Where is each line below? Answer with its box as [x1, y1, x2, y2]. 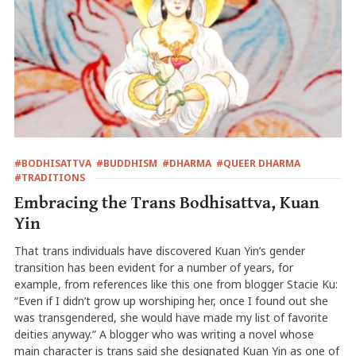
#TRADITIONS [14, 171, 85, 185]
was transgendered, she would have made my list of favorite [14, 310, 328, 326]
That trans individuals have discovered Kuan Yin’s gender [14, 243, 305, 259]
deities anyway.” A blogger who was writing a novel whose [14, 327, 314, 342]
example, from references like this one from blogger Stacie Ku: [14, 277, 338, 292]
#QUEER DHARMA [215, 157, 300, 171]
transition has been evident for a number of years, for [14, 260, 293, 276]
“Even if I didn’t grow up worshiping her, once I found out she [14, 293, 328, 309]
